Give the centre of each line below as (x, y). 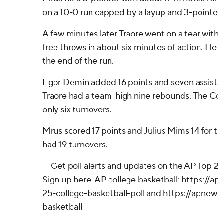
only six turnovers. (77, 110)
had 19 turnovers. (75, 145)
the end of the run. (78, 61)
